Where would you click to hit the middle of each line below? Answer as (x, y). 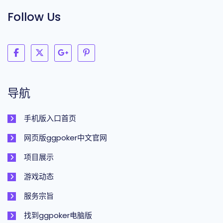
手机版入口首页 (50, 118)
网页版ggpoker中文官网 (65, 138)
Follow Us (34, 17)
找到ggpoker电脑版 (58, 215)
